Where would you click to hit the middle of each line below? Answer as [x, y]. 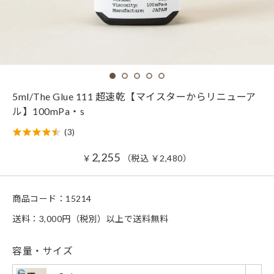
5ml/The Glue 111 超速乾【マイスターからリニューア [134, 96]
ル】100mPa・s [48, 111]
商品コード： [39, 198]
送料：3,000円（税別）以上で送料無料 [90, 219]
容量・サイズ [43, 251]
